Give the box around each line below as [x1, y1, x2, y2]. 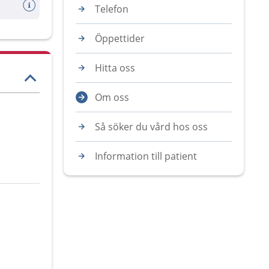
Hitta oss [95, 61, 135, 74]
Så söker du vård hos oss [95, 120, 208, 133]
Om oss [95, 91, 129, 104]
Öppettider [95, 32, 145, 45]
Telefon [95, 2, 128, 16]
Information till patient [95, 150, 197, 163]
